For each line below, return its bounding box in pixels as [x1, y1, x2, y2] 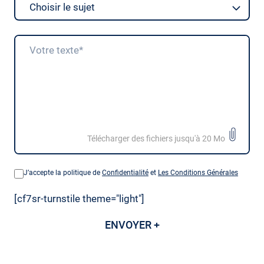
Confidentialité [102, 169, 148, 177]
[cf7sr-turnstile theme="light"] [14, 193, 144, 204]
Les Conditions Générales [158, 169, 238, 177]
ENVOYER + [104, 217, 160, 232]
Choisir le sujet [29, 1, 95, 13]
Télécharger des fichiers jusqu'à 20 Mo [87, 134, 225, 143]
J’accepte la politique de [24, 169, 102, 177]
